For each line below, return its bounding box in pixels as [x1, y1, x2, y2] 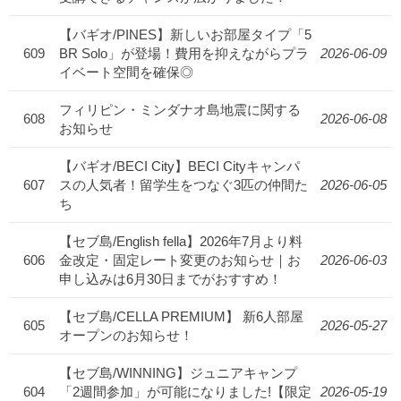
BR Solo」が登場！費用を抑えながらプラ [59, 46, 309, 62]
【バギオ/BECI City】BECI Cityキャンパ [59, 158, 300, 175]
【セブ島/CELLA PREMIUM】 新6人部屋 [59, 309, 303, 325]
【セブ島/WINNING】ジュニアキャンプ [59, 365, 297, 381]
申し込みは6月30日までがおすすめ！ [59, 271, 282, 287]
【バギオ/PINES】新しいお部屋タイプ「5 [59, 27, 311, 43]
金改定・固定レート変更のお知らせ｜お [59, 252, 301, 269]
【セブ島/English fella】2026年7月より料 [59, 234, 303, 250]
